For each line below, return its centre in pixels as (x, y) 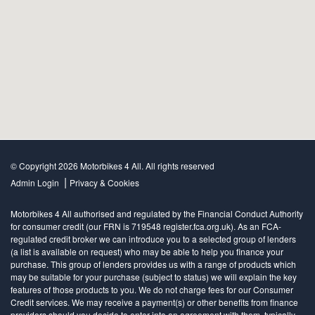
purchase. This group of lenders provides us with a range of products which (153, 264)
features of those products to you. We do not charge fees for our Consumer (152, 289)
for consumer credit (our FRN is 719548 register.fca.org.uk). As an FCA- (146, 226)
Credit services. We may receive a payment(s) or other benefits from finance (154, 302)
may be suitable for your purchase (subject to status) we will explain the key (154, 276)
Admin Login (35, 182)
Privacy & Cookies (104, 182)
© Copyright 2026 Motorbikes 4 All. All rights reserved (112, 165)
